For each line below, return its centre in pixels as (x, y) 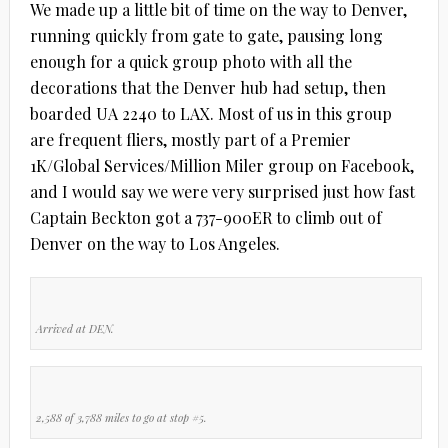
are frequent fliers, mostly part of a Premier (190, 139)
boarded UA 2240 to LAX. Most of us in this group (210, 113)
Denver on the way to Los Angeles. (154, 243)
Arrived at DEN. (74, 328)
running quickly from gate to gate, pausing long (206, 35)
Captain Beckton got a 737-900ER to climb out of (205, 217)
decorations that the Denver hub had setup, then (207, 87)
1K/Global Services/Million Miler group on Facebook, (221, 165)
